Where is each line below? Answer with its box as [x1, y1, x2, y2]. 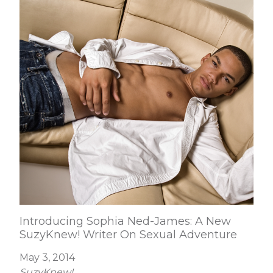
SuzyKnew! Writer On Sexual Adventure [19, 228, 238, 241]
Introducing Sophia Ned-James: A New [19, 214, 232, 228]
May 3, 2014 [19, 252, 76, 263]
